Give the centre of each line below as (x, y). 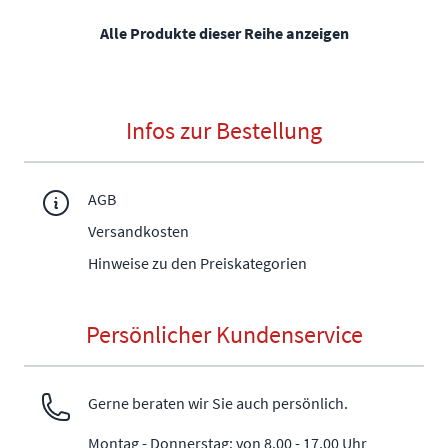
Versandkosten (138, 231)
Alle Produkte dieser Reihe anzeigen (224, 33)
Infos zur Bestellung (224, 131)
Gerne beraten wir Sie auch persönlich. (218, 403)
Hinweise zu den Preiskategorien (197, 263)
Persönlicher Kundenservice (224, 335)
